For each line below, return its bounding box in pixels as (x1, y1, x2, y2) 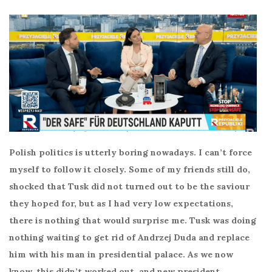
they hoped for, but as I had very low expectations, (9, 197, 233, 209)
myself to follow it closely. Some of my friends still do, (9, 163, 250, 175)
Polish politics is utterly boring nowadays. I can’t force (9, 146, 252, 158)
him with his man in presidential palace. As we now (9, 248, 233, 260)
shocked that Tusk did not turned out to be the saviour (9, 180, 250, 192)
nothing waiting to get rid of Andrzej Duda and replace (9, 231, 250, 243)
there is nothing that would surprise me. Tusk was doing (9, 214, 256, 226)
